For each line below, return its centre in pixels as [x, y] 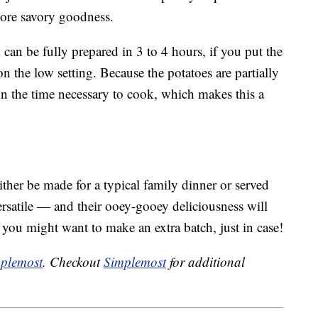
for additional [205, 262]
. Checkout [73, 262]
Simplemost [135, 262]
